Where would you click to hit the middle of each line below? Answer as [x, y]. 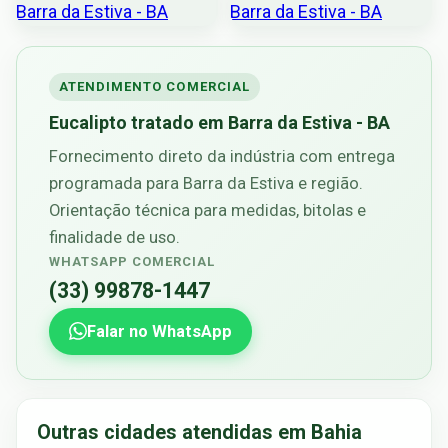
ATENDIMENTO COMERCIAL [154, 86]
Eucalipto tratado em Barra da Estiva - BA [219, 122]
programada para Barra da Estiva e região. [206, 183]
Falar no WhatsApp [159, 331]
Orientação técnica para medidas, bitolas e [207, 210]
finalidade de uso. [114, 237]
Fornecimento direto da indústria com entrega [222, 156]
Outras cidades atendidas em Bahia [199, 432]
